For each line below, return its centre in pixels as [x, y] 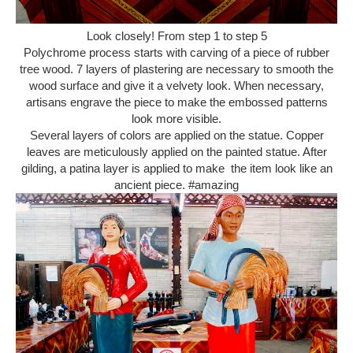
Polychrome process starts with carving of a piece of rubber [176, 52]
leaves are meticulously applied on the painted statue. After [176, 152]
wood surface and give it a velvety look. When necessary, [176, 85]
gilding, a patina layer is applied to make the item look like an [176, 168]
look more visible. [176, 119]
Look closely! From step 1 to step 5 [176, 36]
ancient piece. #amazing [176, 185]
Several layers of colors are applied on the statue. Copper [176, 135]
